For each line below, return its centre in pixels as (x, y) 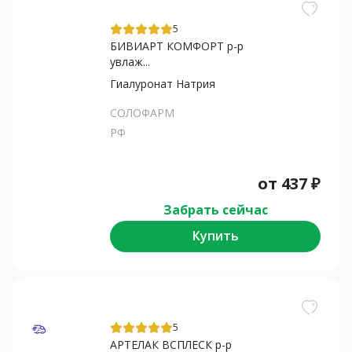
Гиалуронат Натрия (163, 83)
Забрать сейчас (215, 209)
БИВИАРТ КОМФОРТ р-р (177, 46)
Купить (215, 236)
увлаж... (130, 61)
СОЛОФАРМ (142, 112)
